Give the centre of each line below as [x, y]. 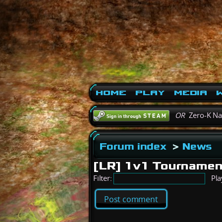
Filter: [104, 178]
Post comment [131, 199]
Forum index [133, 146]
